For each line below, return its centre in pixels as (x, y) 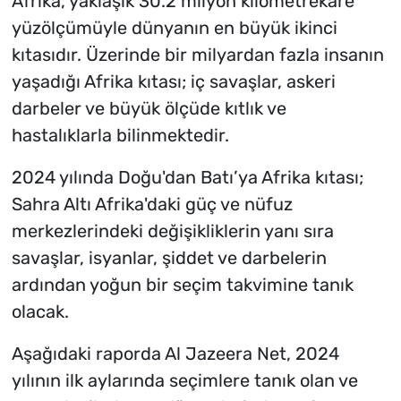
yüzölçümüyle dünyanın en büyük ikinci (174, 28)
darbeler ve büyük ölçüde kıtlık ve (149, 109)
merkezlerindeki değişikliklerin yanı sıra (172, 231)
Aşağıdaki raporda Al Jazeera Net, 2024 (175, 354)
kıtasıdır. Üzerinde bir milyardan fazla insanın (197, 55)
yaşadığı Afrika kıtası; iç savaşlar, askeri (173, 82)
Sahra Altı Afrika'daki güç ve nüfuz (152, 205)
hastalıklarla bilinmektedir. (120, 136)
